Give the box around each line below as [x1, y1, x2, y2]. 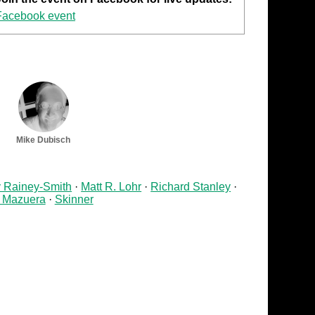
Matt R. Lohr [81, 180, 142, 193]
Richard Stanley [150, 180, 231, 193]
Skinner [54, 193, 94, 205]
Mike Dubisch [16, 134, 71, 145]
